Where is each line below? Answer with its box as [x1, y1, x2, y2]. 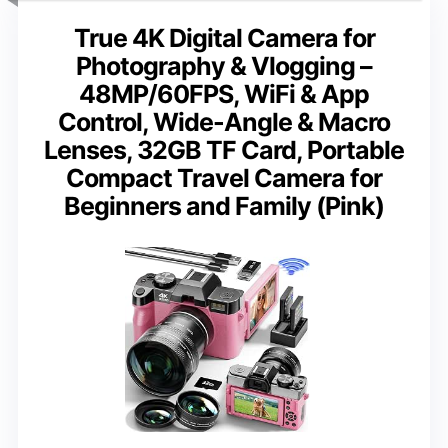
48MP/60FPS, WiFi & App [79, 78, 369, 109]
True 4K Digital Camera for [73, 22, 375, 53]
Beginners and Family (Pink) [64, 190, 384, 221]
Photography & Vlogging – [76, 50, 372, 81]
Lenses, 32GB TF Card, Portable [44, 134, 404, 165]
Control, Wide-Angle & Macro [58, 106, 390, 137]
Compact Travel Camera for [66, 162, 382, 193]
